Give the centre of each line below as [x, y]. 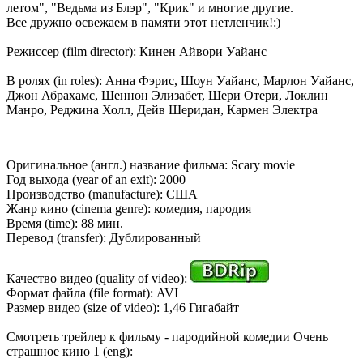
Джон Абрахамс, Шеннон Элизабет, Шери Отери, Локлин [167, 96]
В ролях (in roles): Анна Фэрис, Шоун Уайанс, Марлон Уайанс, [180, 81]
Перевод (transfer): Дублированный [104, 238]
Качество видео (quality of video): [98, 279]
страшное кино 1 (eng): [70, 352]
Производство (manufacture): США [102, 194]
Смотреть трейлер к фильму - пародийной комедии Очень [167, 337]
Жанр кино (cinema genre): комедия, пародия [129, 209]
